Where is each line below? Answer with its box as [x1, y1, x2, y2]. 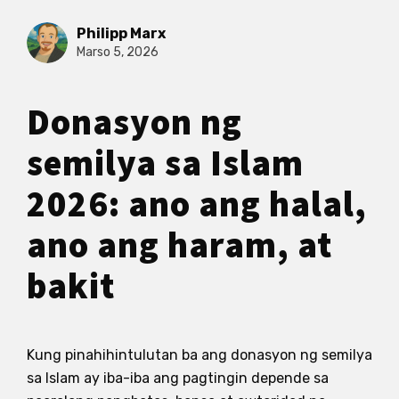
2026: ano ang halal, [27, 179, 367, 231]
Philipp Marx [77, 25, 166, 43]
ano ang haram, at [27, 220, 332, 272]
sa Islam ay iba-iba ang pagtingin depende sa [27, 369, 329, 387]
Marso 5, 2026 [77, 45, 159, 61]
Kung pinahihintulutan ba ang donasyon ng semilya [27, 346, 372, 363]
